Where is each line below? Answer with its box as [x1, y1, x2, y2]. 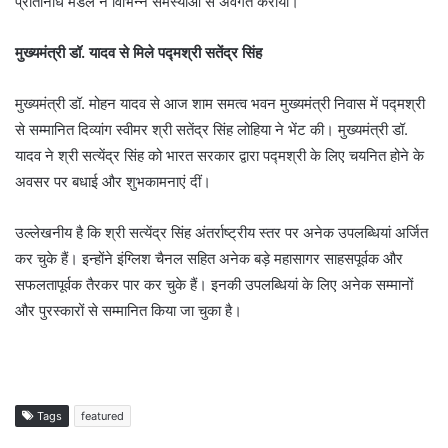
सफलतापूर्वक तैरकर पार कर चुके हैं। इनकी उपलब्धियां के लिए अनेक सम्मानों [15, 275, 413, 294]
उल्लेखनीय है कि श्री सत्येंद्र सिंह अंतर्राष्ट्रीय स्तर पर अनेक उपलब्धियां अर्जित [15, 223, 428, 242]
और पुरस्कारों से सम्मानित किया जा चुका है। [15, 301, 242, 320]
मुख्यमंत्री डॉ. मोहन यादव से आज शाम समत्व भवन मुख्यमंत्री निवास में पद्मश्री [15, 94, 425, 113]
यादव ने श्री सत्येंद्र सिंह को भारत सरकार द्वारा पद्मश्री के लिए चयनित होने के [15, 146, 424, 165]
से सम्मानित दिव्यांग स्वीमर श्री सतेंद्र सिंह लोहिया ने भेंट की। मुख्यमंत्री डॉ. [15, 120, 408, 139]
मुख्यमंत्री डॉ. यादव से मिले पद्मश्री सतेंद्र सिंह [15, 43, 262, 62]
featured [81, 409, 124, 423]
